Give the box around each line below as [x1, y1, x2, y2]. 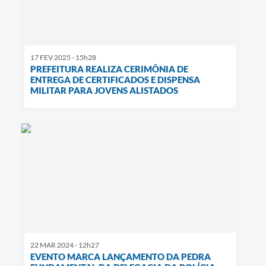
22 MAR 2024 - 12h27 [30, 240, 99, 250]
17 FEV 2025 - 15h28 [30, 53, 96, 62]
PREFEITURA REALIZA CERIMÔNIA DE [30, 64, 188, 75]
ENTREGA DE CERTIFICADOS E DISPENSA [30, 74, 200, 85]
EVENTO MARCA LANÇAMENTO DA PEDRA [30, 251, 211, 262]
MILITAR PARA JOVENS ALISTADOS [30, 85, 178, 96]
